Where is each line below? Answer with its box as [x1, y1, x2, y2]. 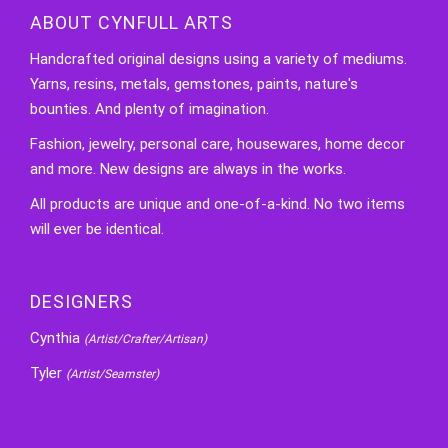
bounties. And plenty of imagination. [30, 100, 269, 119]
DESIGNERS [30, 291, 133, 313]
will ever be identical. [30, 220, 164, 239]
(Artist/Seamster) [66, 367, 159, 382]
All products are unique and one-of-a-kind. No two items [30, 195, 405, 214]
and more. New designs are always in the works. [30, 160, 346, 179]
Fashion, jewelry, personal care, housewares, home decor [30, 135, 405, 154]
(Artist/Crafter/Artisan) [84, 332, 207, 347]
